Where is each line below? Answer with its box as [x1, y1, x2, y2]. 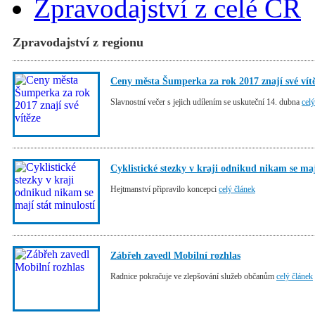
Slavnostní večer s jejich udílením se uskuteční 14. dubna [110, 97, 302, 108]
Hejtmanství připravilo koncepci [110, 184, 219, 195]
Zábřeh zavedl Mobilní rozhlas [110, 250, 240, 262]
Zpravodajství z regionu [13, 35, 143, 50]
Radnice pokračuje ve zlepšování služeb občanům [110, 271, 276, 282]
